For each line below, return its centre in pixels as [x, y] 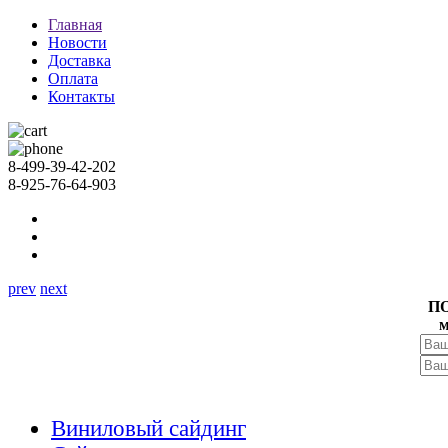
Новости [77, 42]
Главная [75, 24]
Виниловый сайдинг [148, 428]
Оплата [73, 78]
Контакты [81, 96]
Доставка [79, 60]
